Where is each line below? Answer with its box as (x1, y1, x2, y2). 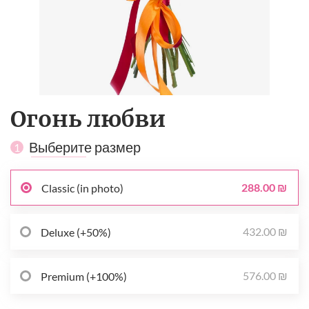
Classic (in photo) (41, 181, 123, 195)
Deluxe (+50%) (41, 225, 111, 239)
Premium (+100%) (41, 269, 127, 283)
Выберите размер (29, 139, 141, 155)
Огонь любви (10, 106, 166, 133)
